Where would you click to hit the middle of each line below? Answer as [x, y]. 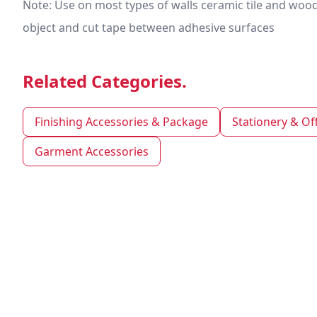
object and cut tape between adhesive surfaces [149, 28]
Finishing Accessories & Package [121, 122]
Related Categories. [105, 81]
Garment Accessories [92, 152]
